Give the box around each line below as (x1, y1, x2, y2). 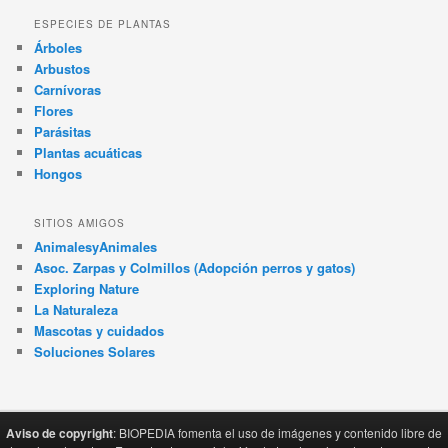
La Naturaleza (34, 300, 119, 320)
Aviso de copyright (6, 423, 113, 442)
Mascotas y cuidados (34, 321, 165, 341)
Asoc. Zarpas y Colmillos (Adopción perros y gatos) (34, 258, 356, 278)
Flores (34, 100, 74, 120)
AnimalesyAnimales (34, 237, 158, 257)
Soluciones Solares (34, 342, 156, 362)
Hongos (34, 163, 83, 183)
